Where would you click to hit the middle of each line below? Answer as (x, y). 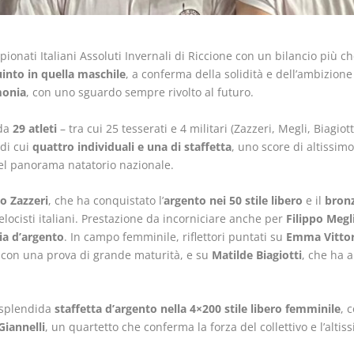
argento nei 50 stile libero (233, 201)
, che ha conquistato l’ (105, 201)
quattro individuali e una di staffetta (132, 146)
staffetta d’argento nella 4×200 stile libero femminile (197, 309)
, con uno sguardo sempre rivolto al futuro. (139, 92)
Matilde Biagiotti (256, 255)
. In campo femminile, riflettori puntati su (175, 237)
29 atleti (34, 128)
